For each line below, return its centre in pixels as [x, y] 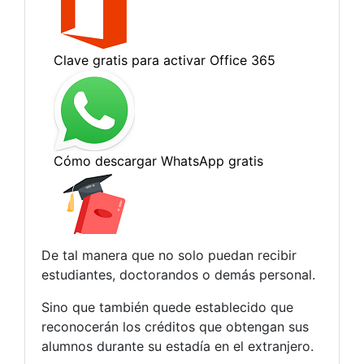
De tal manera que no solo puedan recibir [169, 255]
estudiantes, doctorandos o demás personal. [178, 274]
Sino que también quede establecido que [167, 307]
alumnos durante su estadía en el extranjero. [178, 346]
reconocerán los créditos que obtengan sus [175, 326]
